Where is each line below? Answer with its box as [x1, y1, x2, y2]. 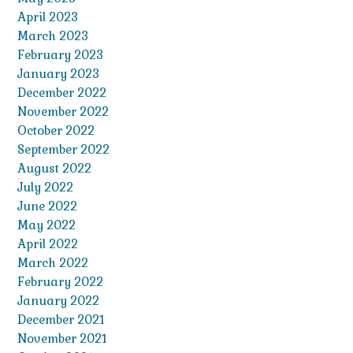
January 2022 [17, 293, 99, 309]
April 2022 [17, 236, 78, 252]
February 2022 [17, 274, 103, 290]
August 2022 [17, 161, 91, 176]
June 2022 [17, 199, 77, 214]
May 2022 [17, 217, 76, 233]
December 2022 [17, 85, 106, 101]
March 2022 [17, 255, 88, 271]
